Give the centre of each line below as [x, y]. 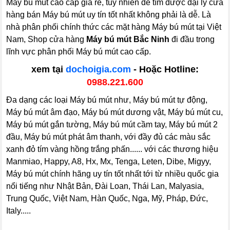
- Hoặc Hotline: [165, 69]
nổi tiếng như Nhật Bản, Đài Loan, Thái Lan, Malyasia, [105, 186]
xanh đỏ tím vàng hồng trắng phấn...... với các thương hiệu [112, 149]
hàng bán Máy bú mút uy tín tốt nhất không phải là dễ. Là [109, 15]
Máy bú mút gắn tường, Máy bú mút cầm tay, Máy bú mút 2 [112, 124]
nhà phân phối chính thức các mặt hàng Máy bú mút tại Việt [114, 27]
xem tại [49, 69]
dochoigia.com [98, 69]
